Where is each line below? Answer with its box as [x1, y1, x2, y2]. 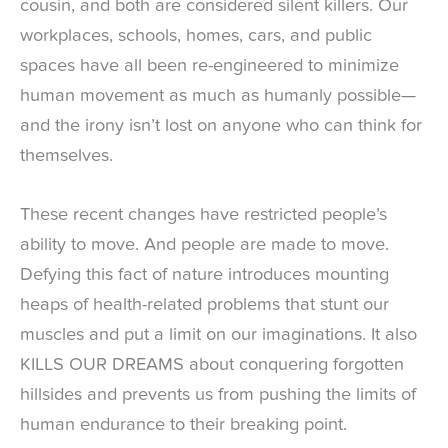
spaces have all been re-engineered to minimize [20, 57, 399, 76]
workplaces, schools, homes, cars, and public [20, 27, 372, 46]
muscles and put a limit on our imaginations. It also [20, 326, 417, 345]
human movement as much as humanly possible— [20, 87, 416, 106]
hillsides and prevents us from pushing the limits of [20, 386, 416, 405]
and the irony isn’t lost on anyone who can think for [20, 117, 422, 136]
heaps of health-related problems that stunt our [20, 296, 389, 315]
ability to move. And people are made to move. [20, 236, 389, 255]
